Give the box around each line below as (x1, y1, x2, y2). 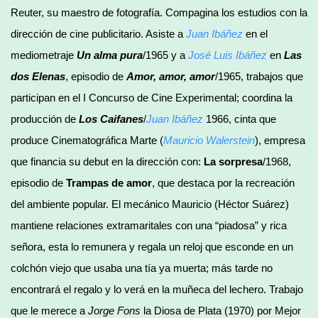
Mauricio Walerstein (163, 133, 255, 146)
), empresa (255, 133, 305, 146)
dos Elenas (11, 70, 65, 82)
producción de (11, 112, 79, 125)
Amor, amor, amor (126, 70, 215, 82)
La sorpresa (204, 155, 263, 168)
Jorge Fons (88, 304, 141, 317)
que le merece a (11, 304, 88, 317)
